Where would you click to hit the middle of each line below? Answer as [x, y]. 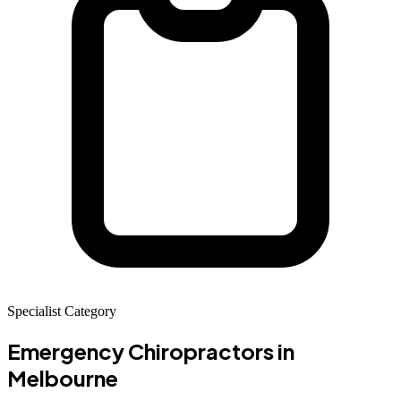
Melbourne [63, 377]
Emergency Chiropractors [141, 350]
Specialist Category [62, 311]
